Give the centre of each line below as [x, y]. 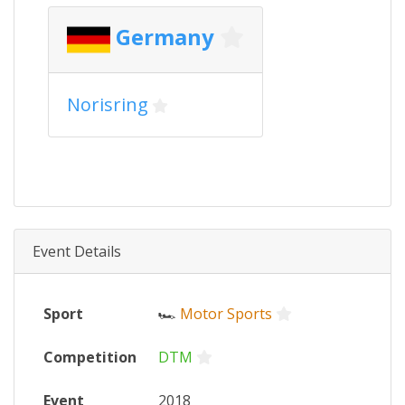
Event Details [77, 251]
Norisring [108, 104]
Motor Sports [226, 314]
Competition [90, 357]
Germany [165, 37]
